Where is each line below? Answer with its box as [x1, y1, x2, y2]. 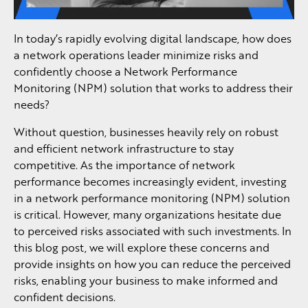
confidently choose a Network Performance [14, 63, 237, 80]
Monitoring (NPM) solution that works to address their [14, 80, 293, 96]
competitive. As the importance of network [14, 157, 235, 173]
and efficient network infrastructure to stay [14, 140, 234, 157]
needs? [14, 96, 49, 113]
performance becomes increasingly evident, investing [14, 173, 287, 190]
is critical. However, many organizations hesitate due [14, 206, 281, 223]
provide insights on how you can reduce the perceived [14, 256, 291, 272]
